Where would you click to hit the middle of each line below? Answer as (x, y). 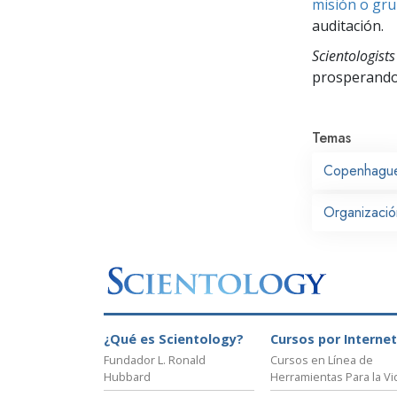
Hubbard (127, 377)
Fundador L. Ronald (155, 360)
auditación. (348, 25)
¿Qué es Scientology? (174, 339)
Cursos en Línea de (322, 360)
